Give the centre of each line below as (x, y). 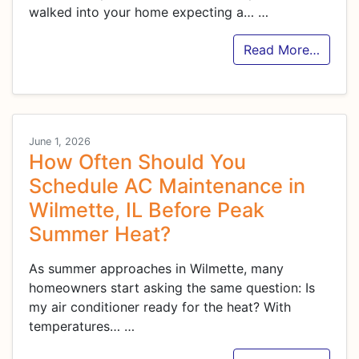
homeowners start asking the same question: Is (172, 288)
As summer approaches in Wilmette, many (156, 269)
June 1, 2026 (60, 142)
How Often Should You (137, 162)
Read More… (282, 50)
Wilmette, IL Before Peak (147, 210)
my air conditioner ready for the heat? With (160, 307)
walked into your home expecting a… (143, 12)
